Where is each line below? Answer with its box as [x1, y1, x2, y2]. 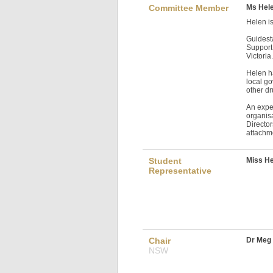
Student [149, 156, 182, 166]
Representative [149, 166, 211, 176]
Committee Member [149, 3, 229, 13]
